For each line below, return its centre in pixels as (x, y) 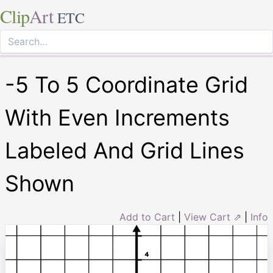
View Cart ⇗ (213, 217)
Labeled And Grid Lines (125, 151)
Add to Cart (147, 217)
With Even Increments (117, 118)
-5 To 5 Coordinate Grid (126, 85)
